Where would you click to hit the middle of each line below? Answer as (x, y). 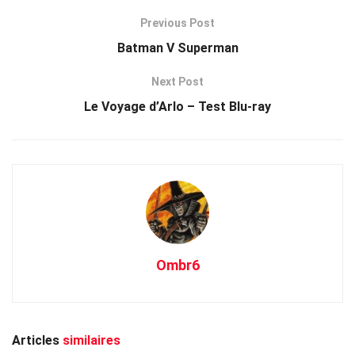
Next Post (177, 81)
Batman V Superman (177, 48)
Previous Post (177, 23)
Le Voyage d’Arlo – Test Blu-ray (177, 106)
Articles (36, 340)
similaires (90, 340)
